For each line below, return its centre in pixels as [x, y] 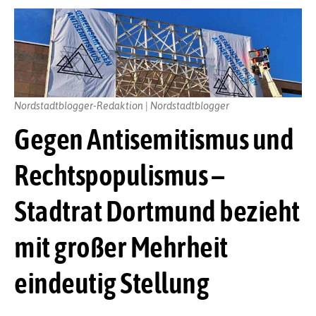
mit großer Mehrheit [121, 247]
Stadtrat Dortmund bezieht [157, 211]
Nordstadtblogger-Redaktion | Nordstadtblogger [122, 105]
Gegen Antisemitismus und [154, 139]
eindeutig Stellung [111, 283]
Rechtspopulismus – [119, 175]
